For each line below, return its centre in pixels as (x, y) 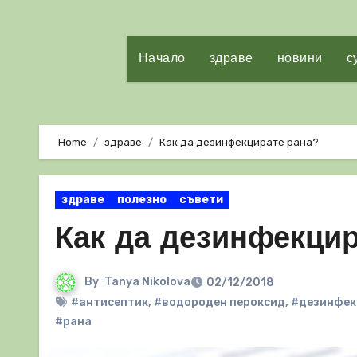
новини (300, 59)
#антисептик (110, 302)
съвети (201, 200)
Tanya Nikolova (147, 282)
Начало (162, 59)
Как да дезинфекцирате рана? (239, 142)
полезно (142, 200)
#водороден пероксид (220, 302)
